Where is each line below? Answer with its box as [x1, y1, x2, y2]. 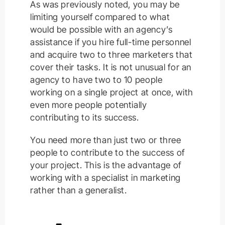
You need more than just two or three [30, 134, 181, 145]
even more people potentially [30, 99, 147, 110]
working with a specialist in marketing [30, 172, 181, 183]
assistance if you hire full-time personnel [30, 36, 191, 47]
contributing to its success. [30, 111, 139, 123]
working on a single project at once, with [30, 86, 193, 97]
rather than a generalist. [30, 184, 127, 195]
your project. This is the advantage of [30, 159, 181, 170]
